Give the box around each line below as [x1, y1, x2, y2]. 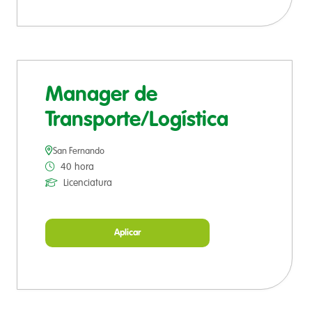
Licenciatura [63, 178, 112, 189]
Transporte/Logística [45, 110, 228, 132]
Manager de [45, 85, 157, 107]
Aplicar [114, 228, 141, 238]
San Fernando [53, 147, 104, 157]
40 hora [61, 162, 94, 173]
